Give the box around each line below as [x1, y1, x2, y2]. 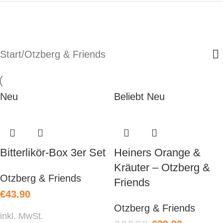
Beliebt [114, 91, 144, 102]
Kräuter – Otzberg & [114, 161, 210, 174]
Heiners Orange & [114, 146, 201, 159]
